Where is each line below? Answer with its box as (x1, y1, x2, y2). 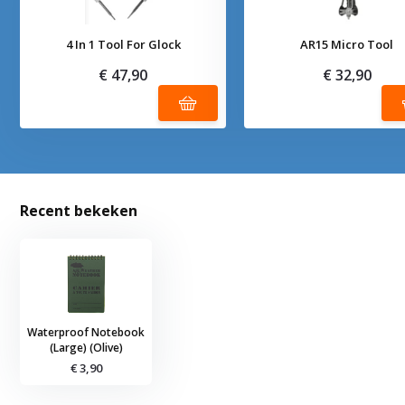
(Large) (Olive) (49, 340, 123, 356)
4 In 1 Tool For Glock (65, 36, 181, 53)
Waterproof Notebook (27, 325, 146, 341)
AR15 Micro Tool (300, 36, 394, 53)
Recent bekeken (20, 201, 138, 221)
